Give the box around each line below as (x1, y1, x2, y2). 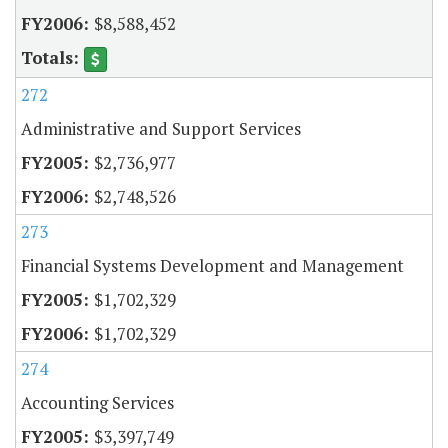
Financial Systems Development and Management (21, 254, 404, 278)
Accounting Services (21, 391, 174, 415)
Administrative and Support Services (21, 117, 301, 141)
